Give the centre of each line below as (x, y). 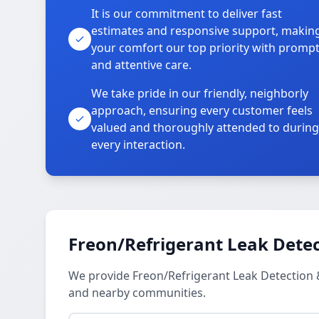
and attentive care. (141, 65)
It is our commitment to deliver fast (187, 14)
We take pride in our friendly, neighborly (200, 93)
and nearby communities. (137, 293)
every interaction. (138, 145)
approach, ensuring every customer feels (202, 110)
